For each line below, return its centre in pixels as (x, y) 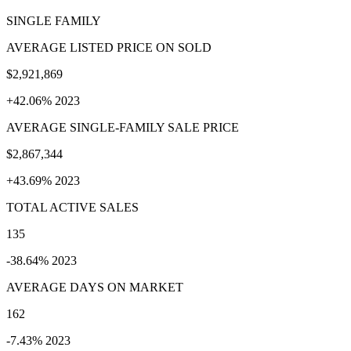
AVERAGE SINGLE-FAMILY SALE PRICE (123, 127)
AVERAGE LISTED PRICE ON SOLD (109, 47)
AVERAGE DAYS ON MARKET (95, 287)
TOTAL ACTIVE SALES (72, 207)
